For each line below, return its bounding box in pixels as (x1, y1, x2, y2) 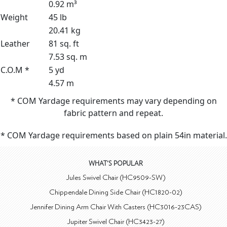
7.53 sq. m (49, 51, 87, 62)
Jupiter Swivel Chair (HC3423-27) (66, 217, 165, 225)
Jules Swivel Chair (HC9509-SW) (65, 173, 166, 181)
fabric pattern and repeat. (64, 107, 163, 119)
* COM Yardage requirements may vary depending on (10, 95, 217, 106)
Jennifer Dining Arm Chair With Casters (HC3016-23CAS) (29, 203, 202, 211)
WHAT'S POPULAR (88, 160, 143, 167)
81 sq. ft (49, 37, 79, 49)
